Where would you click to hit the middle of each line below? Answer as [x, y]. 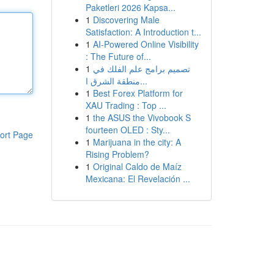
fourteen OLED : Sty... [128, 130]
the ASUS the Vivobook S [142, 117]
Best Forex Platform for [138, 93]
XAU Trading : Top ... [126, 105]
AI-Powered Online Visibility [146, 44]
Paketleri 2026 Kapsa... [130, 7]
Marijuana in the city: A [137, 142]
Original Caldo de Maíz [137, 166]
